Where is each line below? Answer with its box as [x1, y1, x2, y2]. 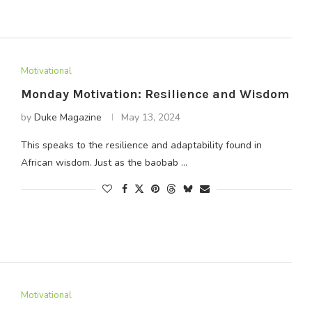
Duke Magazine [33, 111, 102, 125]
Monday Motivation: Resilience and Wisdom [20, 86, 289, 102]
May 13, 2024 [120, 111, 180, 125]
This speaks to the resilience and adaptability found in [20, 139, 262, 153]
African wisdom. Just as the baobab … [20, 156, 187, 170]
